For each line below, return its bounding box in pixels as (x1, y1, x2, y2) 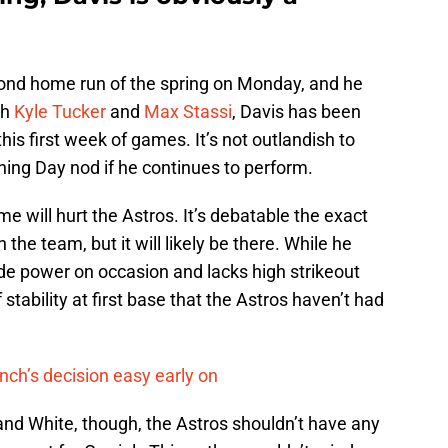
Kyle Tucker (14, 101, 106, 123)
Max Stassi (144, 101, 232, 123)
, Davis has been (232, 101, 361, 123)
